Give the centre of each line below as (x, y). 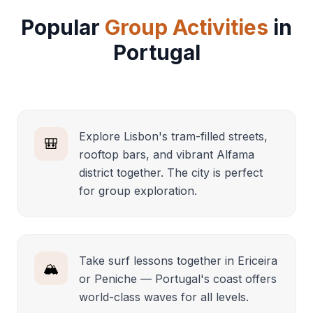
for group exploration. (138, 190)
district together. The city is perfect (171, 172)
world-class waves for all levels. (164, 297)
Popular (63, 27)
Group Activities (187, 27)
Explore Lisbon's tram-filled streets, (173, 136)
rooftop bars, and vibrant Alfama (167, 154)
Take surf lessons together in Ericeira (178, 260)
